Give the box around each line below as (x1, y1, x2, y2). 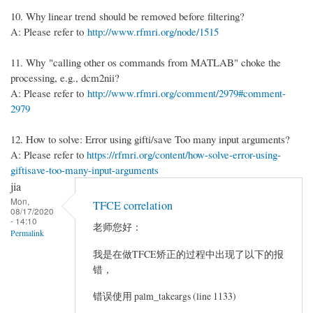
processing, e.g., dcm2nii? (10, 71, 119, 85)
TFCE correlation (93, 197, 173, 213)
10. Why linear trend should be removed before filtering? (10, 9, 245, 24)
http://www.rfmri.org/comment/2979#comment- (87, 86, 286, 101)
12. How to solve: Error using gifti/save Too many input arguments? (10, 132, 290, 147)
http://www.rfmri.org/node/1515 (87, 24, 219, 39)
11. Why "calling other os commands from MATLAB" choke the (10, 55, 281, 70)
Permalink (10, 228, 44, 239)
